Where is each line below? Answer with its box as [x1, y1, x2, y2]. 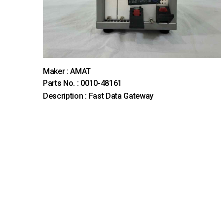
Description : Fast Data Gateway [43, 91, 154, 101]
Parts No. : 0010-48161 [43, 78, 122, 88]
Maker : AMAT [43, 66, 91, 76]
